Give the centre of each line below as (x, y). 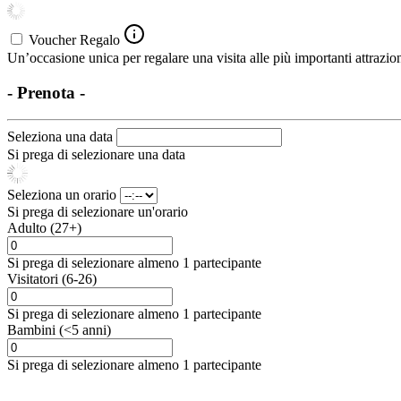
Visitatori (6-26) (52, 279)
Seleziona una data (62, 137)
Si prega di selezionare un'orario (98, 212)
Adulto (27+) (44, 228)
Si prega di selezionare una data (96, 155)
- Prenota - (46, 92)
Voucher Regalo (74, 39)
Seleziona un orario (64, 195)
